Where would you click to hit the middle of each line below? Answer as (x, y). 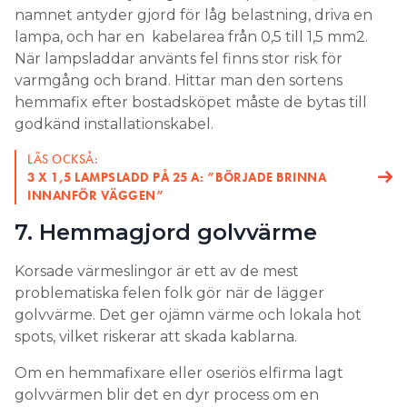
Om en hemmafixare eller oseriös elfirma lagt (179, 373)
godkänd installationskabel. (116, 124)
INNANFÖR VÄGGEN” (96, 196)
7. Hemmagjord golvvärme (166, 233)
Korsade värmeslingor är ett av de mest (157, 272)
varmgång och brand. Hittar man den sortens (179, 81)
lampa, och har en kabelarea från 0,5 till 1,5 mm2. (191, 37)
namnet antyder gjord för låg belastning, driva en (194, 15)
